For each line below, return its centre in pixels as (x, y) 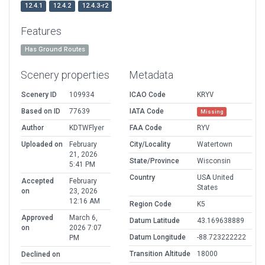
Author (33, 128)
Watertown (215, 145)
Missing (212, 112)
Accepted (38, 181)
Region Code (151, 204)
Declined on (41, 255)
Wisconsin (214, 161)
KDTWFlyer (87, 128)
